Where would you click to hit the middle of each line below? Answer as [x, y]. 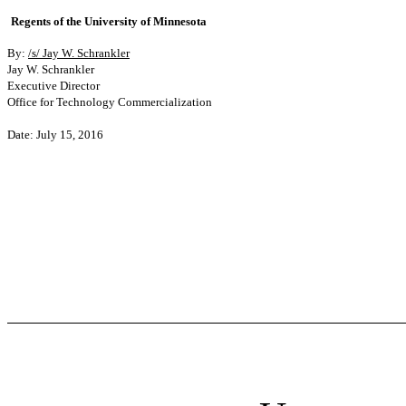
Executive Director [53, 86]
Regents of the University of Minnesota [109, 21]
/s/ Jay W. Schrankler [79, 53]
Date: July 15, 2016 [55, 135]
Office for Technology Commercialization [110, 102]
